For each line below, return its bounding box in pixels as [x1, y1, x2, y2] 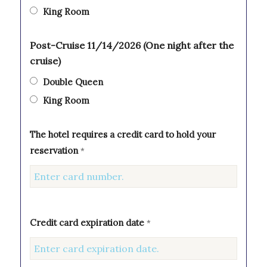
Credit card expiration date [29, 217, 147, 229]
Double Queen [42, 76, 103, 88]
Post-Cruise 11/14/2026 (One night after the [29, 39, 234, 52]
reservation [29, 145, 80, 157]
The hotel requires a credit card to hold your [29, 129, 216, 141]
